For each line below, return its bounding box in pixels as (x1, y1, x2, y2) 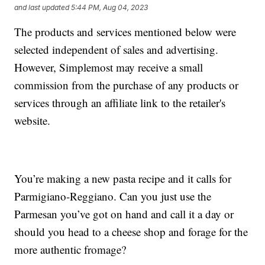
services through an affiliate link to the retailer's (14, 95, 226, 111)
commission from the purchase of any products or (14, 77, 239, 93)
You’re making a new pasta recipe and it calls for (14, 171, 232, 186)
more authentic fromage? (14, 242, 127, 257)
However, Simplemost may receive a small (14, 60, 203, 75)
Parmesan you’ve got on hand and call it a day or (14, 206, 234, 222)
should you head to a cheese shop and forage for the (14, 224, 248, 240)
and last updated (14, 2, 70, 12)
